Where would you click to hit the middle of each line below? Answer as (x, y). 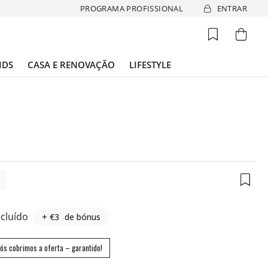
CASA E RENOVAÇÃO (71, 65)
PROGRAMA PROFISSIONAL (132, 8)
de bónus (83, 217)
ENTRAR (232, 8)
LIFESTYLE (150, 65)
